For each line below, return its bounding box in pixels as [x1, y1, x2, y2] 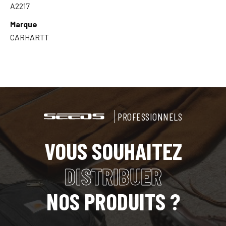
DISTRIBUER [64, 161, 162, 190]
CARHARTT [10, 32, 49, 42]
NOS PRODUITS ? [46, 187, 180, 215]
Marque [10, 19, 37, 29]
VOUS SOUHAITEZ [44, 136, 182, 164]
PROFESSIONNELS [118, 110, 182, 123]
